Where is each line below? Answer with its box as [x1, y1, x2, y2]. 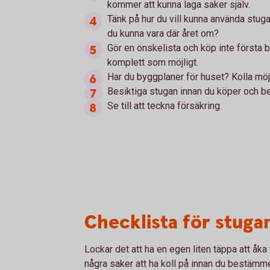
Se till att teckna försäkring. [107, 100, 222, 111]
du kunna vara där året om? [107, 28, 219, 39]
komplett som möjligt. [107, 57, 198, 68]
